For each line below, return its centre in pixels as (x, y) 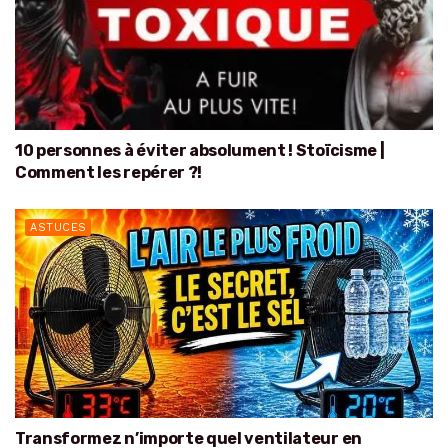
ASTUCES (58, 227)
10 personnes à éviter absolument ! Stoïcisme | (200, 150)
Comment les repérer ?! (108, 172)
